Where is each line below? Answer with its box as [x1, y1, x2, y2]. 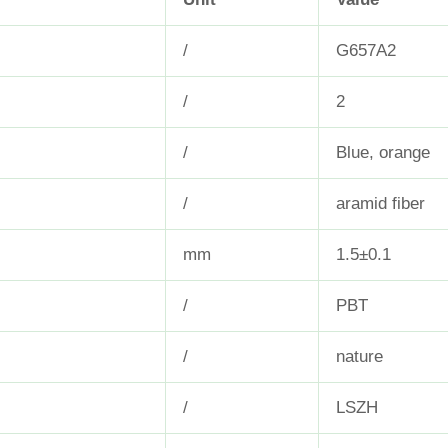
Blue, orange [336, 143, 430, 163]
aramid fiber [336, 194, 425, 214]
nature [336, 347, 383, 367]
